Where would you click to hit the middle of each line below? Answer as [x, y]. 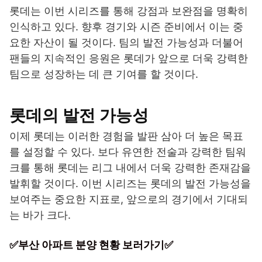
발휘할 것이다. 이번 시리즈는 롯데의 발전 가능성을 [130, 184]
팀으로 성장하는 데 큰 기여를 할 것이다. [104, 74]
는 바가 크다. [40, 215]
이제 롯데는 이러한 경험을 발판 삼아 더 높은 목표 [126, 136]
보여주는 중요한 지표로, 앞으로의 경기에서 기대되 [129, 199]
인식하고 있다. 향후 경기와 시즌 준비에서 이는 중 [126, 27]
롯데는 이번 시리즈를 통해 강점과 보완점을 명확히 [129, 11]
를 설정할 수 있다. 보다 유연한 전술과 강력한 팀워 [128, 152]
